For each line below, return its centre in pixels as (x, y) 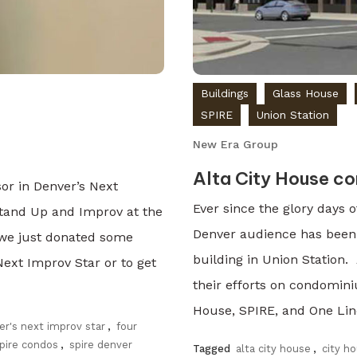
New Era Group (236, 144)
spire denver (101, 345)
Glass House (306, 93)
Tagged (214, 348)
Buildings (225, 93)
